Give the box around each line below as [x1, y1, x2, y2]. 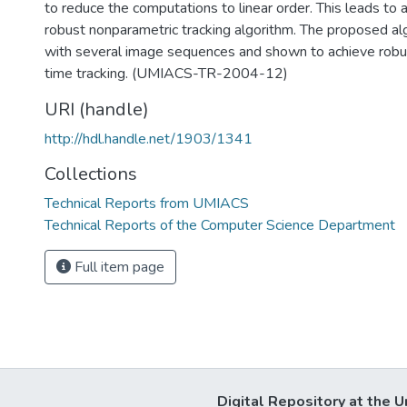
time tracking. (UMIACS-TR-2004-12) [45, 64, 288, 84]
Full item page [71, 257, 164, 277]
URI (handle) [45, 97, 149, 122]
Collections [45, 162, 137, 186]
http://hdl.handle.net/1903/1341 [45, 129, 253, 149]
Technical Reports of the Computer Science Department [45, 215, 395, 235]
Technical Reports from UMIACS [45, 194, 249, 213]
